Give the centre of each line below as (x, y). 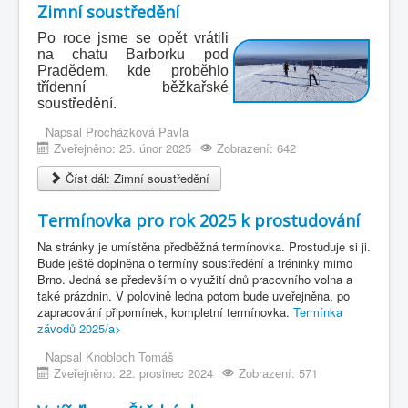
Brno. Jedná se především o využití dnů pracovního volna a (195, 279)
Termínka (318, 311)
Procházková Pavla (137, 131)
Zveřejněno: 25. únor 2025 (122, 148)
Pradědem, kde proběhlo (133, 70)
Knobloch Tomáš (130, 356)
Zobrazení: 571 (278, 372)
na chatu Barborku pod (133, 54)
